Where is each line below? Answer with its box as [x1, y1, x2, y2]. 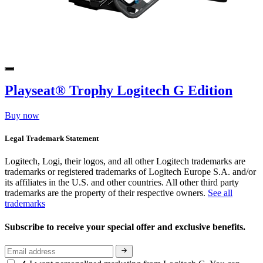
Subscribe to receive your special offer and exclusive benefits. [5, 221, 248, 232]
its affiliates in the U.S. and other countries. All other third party [5, 177, 239, 188]
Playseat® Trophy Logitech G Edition [5, 83, 232, 99]
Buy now [5, 110, 39, 120]
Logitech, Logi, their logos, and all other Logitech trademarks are [5, 156, 245, 167]
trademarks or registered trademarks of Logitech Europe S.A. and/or [5, 167, 256, 177]
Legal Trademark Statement [5, 134, 99, 143]
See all [208, 188, 232, 198]
